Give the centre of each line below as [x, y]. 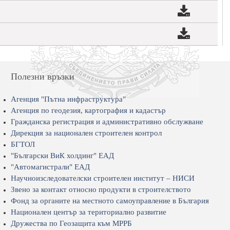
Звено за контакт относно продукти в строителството [101, 190]
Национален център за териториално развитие [88, 212]
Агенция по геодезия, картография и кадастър [88, 111]
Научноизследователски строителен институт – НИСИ [102, 178]
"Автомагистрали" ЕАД [50, 167]
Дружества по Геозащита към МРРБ [71, 224]
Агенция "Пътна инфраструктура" [68, 99]
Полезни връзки [42, 77]
